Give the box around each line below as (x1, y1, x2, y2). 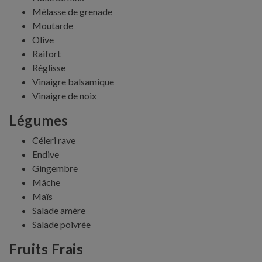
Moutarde (32, 19, 73, 31)
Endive (32, 148, 59, 160)
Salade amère (32, 204, 85, 216)
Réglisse (32, 61, 65, 73)
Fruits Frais (9, 240, 83, 257)
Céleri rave (32, 134, 75, 146)
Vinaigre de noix (32, 89, 96, 101)
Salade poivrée (32, 218, 91, 230)
